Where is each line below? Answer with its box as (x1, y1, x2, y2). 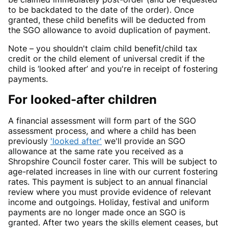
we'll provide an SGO (102, 136, 185, 147)
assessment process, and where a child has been (8, 126, 196, 136)
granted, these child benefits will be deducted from (8, 15, 206, 25)
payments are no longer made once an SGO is (8, 207, 185, 218)
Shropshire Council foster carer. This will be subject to (8, 156, 217, 167)
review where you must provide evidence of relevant (8, 187, 211, 197)
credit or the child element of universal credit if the (8, 53, 205, 64)
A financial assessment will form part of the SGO (8, 116, 196, 126)
